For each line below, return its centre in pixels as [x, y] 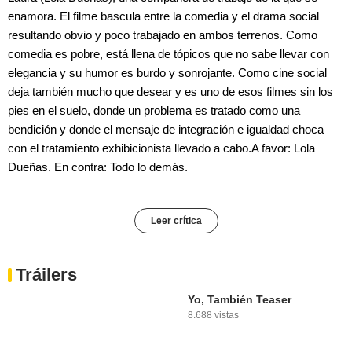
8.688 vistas [213, 315]
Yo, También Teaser [240, 299]
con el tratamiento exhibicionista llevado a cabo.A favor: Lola [161, 148]
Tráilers [46, 274]
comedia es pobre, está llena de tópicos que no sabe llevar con [169, 53]
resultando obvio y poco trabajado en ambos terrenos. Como [163, 35]
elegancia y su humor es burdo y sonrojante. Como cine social [167, 72]
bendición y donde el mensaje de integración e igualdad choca [166, 129]
